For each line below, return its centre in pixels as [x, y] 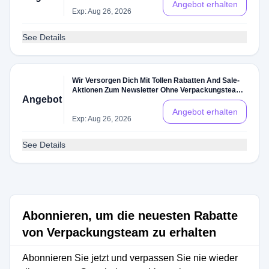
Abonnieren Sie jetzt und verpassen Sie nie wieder [130, 258]
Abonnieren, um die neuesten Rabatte [130, 216]
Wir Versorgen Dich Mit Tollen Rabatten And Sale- [156, 80]
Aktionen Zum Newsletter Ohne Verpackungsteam [158, 90]
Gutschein [90, 100]
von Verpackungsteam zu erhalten [119, 232]
